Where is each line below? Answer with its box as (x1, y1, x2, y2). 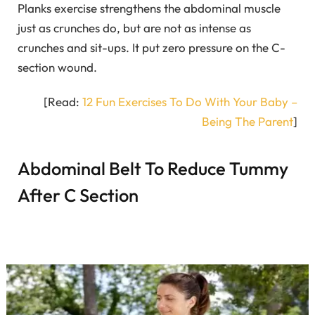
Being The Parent (202, 113, 293, 129)
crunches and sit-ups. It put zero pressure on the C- (18, 40, 285, 56)
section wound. (18, 60, 97, 75)
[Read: (44, 94, 82, 109)
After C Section (18, 184, 139, 207)
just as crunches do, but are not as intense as (18, 20, 251, 36)
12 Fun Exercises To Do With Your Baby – (82, 94, 297, 109)
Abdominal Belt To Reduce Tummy (18, 157, 288, 181)
